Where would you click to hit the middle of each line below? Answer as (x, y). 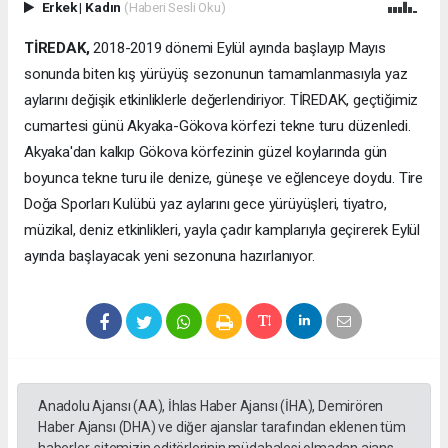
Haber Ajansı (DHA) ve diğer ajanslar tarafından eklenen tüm (222, 426)
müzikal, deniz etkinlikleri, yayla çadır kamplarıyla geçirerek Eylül (222, 229)
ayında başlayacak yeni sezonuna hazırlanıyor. (169, 255)
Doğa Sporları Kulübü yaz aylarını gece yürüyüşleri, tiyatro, (205, 203)
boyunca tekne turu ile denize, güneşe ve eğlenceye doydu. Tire (224, 177)
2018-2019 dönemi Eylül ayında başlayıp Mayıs (237, 47)
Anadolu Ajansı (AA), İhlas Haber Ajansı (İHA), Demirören (211, 405)
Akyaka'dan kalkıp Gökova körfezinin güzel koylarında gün (206, 151)
